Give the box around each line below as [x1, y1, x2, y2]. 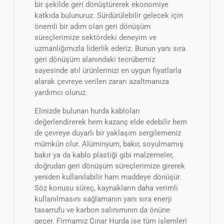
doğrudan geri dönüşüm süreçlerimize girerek [34, 161, 185, 170]
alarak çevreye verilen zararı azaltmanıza [34, 76, 169, 86]
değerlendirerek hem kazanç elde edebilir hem [34, 117, 187, 126]
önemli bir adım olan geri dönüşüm [34, 21, 150, 31]
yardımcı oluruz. [34, 87, 87, 97]
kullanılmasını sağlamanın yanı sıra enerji [34, 194, 172, 203]
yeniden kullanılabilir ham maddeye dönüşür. [34, 172, 181, 181]
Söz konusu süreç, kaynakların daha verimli [34, 183, 178, 192]
